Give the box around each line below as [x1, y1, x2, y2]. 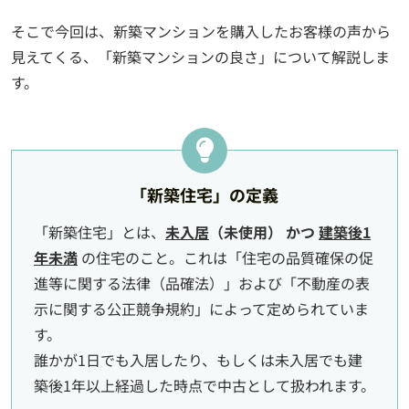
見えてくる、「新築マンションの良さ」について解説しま [11, 46, 390, 68]
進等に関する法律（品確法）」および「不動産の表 [34, 272, 370, 295]
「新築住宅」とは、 [34, 221, 165, 244]
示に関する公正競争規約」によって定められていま [34, 298, 369, 320]
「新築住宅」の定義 [131, 183, 278, 207]
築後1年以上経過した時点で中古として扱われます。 [34, 374, 375, 397]
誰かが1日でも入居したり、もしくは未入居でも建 [34, 349, 362, 372]
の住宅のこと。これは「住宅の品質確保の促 [78, 246, 373, 269]
